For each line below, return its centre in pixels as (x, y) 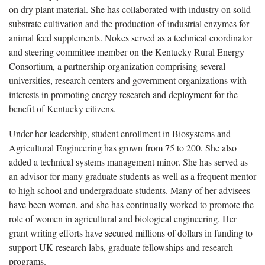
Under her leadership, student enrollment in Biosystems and (120, 133)
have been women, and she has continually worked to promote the (131, 204)
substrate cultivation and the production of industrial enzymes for (129, 23)
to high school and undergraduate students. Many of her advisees (130, 190)
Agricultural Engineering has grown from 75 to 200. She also (123, 147)
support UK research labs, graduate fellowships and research (121, 247)
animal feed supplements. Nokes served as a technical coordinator (130, 37)
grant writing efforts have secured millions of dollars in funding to (131, 232)
